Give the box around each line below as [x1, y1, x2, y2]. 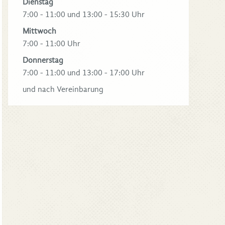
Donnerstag [22, 55, 63, 65]
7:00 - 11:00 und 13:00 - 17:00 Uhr [22, 68, 145, 77]
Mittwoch [22, 26, 56, 36]
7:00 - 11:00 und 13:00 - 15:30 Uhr [22, 10, 145, 19]
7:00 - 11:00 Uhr [22, 39, 80, 48]
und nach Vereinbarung [22, 84, 103, 94]
